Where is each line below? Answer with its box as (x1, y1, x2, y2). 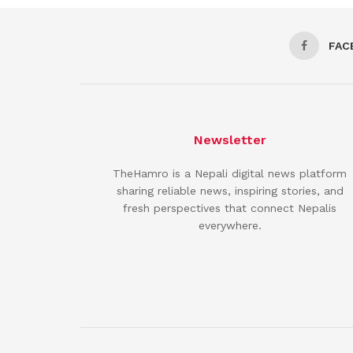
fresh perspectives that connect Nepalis (123, 202, 336, 215)
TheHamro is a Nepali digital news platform (113, 167, 347, 180)
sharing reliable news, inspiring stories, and (116, 184, 344, 198)
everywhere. (198, 219, 262, 232)
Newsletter (193, 132, 266, 148)
